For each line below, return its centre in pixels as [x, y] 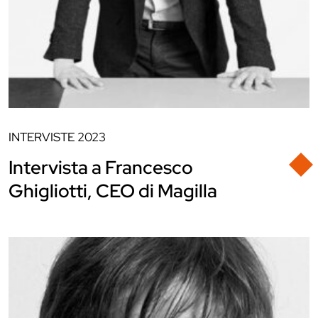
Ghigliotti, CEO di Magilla [113, 191]
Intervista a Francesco [101, 168]
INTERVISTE [42, 137]
